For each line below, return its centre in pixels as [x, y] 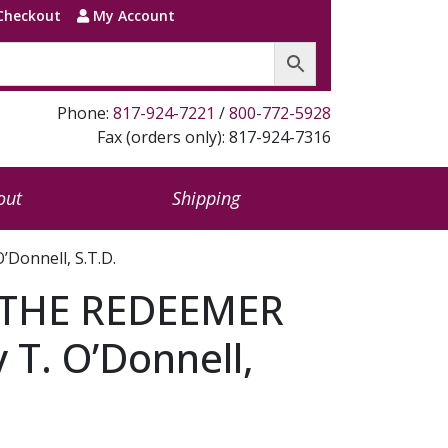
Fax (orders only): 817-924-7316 [214, 137]
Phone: [85, 113]
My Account [131, 15]
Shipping [205, 198]
